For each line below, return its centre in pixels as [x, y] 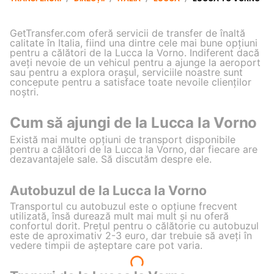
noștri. [24, 91]
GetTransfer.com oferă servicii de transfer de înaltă [128, 33]
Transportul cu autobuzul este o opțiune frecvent [124, 206]
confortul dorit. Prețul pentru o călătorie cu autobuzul [134, 225]
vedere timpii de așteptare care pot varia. [106, 245]
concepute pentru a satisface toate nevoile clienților [131, 82]
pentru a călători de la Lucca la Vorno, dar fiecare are [134, 150]
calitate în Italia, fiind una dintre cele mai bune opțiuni [134, 43]
